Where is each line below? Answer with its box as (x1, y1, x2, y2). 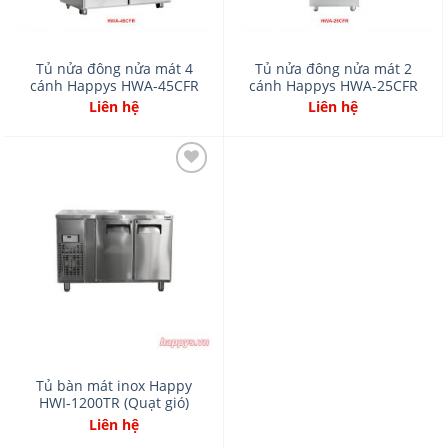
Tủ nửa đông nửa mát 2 (254, 58, 412, 78)
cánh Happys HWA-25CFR (248, 75, 418, 95)
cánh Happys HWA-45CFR (29, 75, 199, 95)
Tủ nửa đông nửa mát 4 (35, 58, 193, 78)
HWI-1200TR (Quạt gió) (39, 393, 189, 413)
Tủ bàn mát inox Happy (36, 376, 192, 396)
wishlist (162, 222, 204, 238)
